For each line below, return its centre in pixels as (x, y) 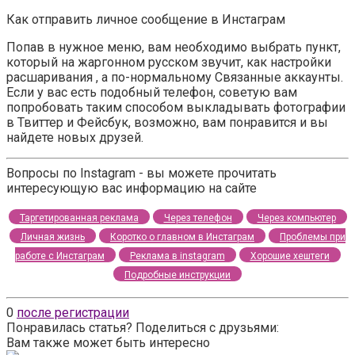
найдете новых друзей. (75, 138)
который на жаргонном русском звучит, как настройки (169, 63)
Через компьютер (296, 218)
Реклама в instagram (177, 256)
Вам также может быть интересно (108, 343)
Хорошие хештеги (290, 256)
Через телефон (198, 218)
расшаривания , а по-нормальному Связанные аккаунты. (175, 78)
